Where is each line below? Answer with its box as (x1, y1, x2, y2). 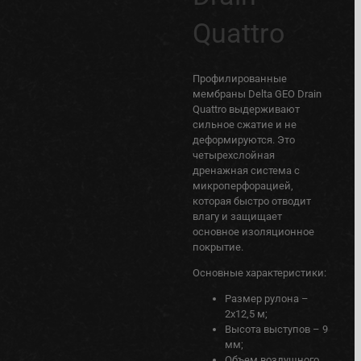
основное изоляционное (192, 225, 314, 238)
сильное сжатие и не (192, 118, 297, 131)
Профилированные (192, 72, 287, 85)
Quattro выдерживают (192, 102, 300, 115)
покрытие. (192, 240, 243, 253)
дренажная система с (192, 164, 300, 176)
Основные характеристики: (192, 266, 326, 279)
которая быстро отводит (192, 194, 311, 207)
